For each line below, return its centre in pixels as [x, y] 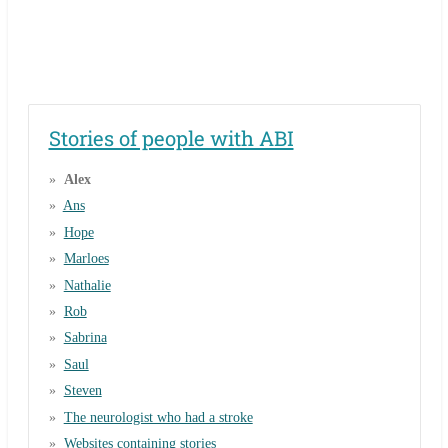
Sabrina [85, 338]
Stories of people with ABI [171, 139]
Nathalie [87, 285]
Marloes [86, 259]
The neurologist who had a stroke [158, 417]
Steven [82, 391]
